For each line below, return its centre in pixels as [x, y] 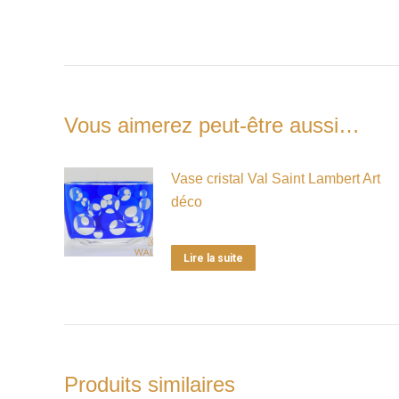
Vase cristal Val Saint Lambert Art [276, 178]
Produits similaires [150, 384]
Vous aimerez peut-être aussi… [212, 125]
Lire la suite [213, 258]
